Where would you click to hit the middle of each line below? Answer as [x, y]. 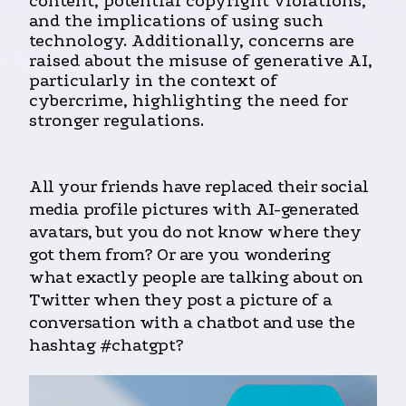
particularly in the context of [153, 81]
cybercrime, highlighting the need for [188, 101]
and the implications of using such [176, 21]
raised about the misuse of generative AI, [201, 61]
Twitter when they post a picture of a [181, 300]
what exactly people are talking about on [197, 278]
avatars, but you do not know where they [195, 232]
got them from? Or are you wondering [180, 255]
